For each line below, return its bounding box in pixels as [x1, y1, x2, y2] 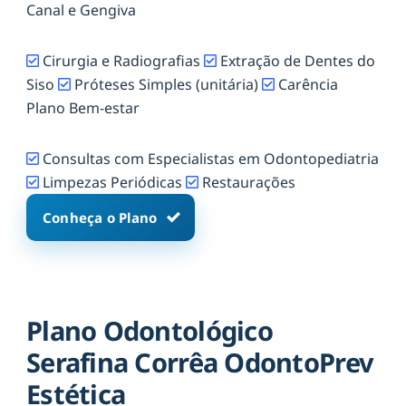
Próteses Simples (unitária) [71, 73, 262, 94]
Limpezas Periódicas [39, 171, 186, 192]
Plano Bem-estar [26, 97, 140, 118]
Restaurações [198, 171, 295, 192]
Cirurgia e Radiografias [39, 50, 204, 71]
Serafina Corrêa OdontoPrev [26, 344, 374, 381]
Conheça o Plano [43, 208, 158, 227]
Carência [278, 73, 338, 94]
